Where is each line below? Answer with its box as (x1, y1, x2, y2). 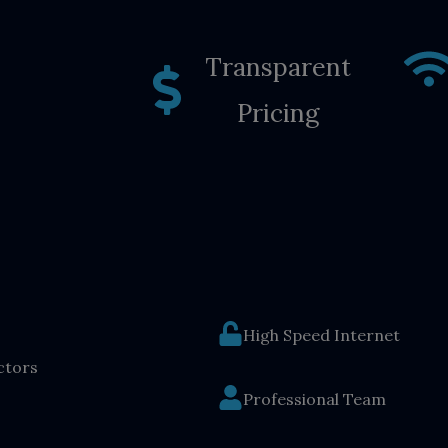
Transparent (204, 50, 351, 83)
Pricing (236, 96, 319, 129)
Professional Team (243, 388, 387, 409)
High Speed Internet (243, 324, 401, 345)
